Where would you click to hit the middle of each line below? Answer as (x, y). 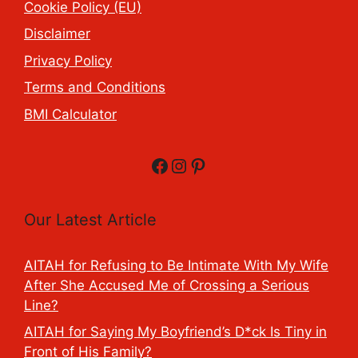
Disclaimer (57, 34)
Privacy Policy (68, 60)
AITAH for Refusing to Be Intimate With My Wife (176, 265)
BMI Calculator (70, 114)
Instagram (215, 165)
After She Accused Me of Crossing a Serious (167, 285)
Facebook (194, 165)
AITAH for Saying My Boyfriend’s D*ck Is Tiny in (175, 332)
